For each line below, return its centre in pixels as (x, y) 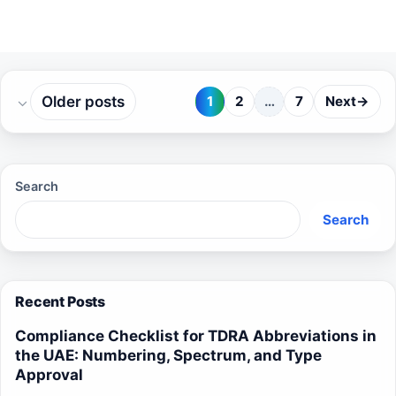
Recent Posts (61, 302)
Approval (49, 374)
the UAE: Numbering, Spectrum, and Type (168, 355)
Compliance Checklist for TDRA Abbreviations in (196, 335)
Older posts (83, 101)
